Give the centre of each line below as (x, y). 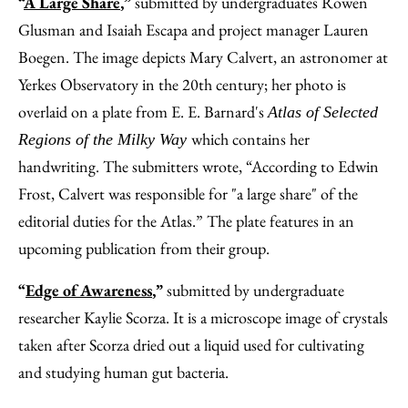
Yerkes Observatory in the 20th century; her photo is (182, 85)
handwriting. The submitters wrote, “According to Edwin (199, 167)
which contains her (250, 139)
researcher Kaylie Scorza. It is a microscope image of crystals (203, 318)
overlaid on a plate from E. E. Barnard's (143, 112)
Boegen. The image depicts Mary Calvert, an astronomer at (203, 57)
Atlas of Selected (323, 112)
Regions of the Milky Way (105, 140)
